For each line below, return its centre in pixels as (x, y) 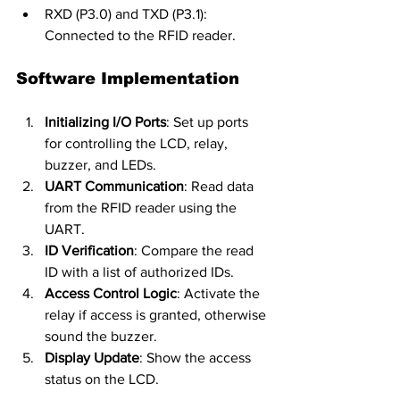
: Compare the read (196, 250)
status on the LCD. (102, 379)
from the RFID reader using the (142, 207)
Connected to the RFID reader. (140, 35)
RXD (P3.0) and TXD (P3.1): (128, 13)
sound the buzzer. (101, 336)
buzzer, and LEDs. (100, 164)
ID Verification (89, 250)
